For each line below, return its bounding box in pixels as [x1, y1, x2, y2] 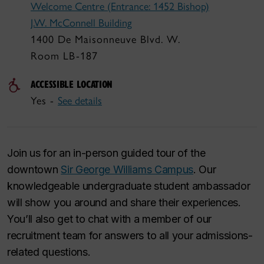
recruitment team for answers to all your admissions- [7, 229, 253, 242]
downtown [7, 163, 61, 176]
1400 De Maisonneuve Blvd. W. [31, 33, 180, 46]
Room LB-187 [31, 49, 98, 62]
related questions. [7, 246, 91, 258]
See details [58, 94, 102, 107]
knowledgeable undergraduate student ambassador [7, 180, 250, 192]
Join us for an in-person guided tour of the [7, 147, 206, 159]
